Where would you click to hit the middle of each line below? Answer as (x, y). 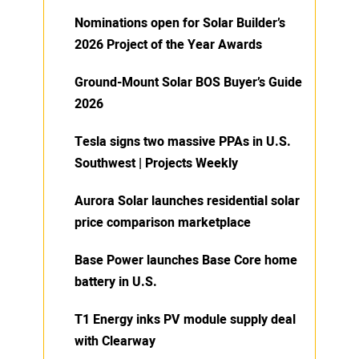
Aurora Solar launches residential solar (187, 201)
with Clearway (115, 341)
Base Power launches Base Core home (186, 260)
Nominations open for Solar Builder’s (180, 23)
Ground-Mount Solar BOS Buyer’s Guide (188, 82)
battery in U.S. (116, 282)
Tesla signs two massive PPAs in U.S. (183, 141)
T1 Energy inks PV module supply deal (185, 319)
